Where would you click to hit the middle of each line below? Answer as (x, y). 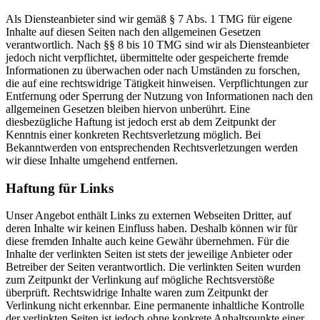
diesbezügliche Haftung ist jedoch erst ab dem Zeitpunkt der (141, 121)
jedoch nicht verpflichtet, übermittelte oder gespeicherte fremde (147, 57)
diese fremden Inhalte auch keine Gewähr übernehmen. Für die (147, 241)
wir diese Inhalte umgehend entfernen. (92, 160)
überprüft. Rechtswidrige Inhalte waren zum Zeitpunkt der (137, 293)
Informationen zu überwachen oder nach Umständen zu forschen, (153, 70)
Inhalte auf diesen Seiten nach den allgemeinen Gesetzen (133, 31)
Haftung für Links (60, 188)
